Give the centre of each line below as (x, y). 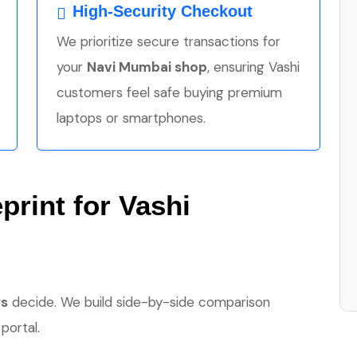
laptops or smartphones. (131, 118)
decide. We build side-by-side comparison (139, 302)
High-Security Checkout (163, 11)
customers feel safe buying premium (169, 92)
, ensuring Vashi (253, 67)
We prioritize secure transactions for (169, 41)
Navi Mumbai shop (147, 67)
